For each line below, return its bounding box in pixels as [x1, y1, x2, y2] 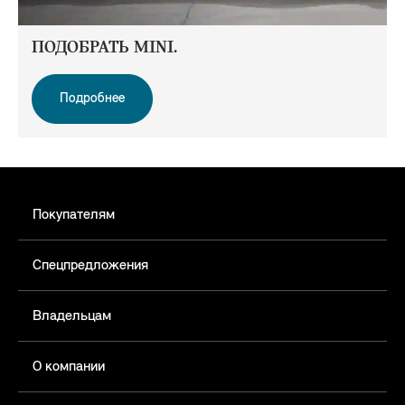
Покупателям [33, 207, 115, 222]
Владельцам [33, 308, 111, 324]
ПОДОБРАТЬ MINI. [32, 39, 177, 58]
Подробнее [60, 92, 125, 107]
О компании [33, 359, 105, 374]
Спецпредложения [33, 258, 148, 273]
